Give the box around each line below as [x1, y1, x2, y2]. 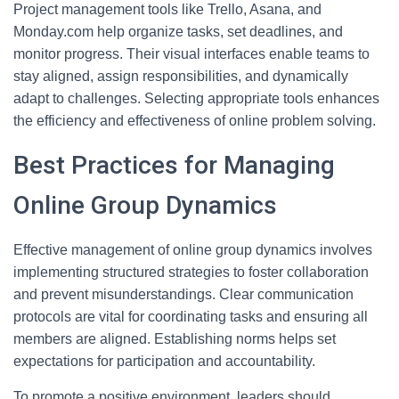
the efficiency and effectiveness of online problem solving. [13, 113, 376, 128]
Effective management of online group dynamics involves [13, 242, 372, 257]
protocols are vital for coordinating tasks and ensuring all [13, 309, 368, 324]
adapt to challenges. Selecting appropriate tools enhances [13, 91, 379, 106]
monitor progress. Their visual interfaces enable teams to [13, 46, 370, 61]
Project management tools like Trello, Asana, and [13, 2, 322, 17]
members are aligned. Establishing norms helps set [13, 331, 336, 346]
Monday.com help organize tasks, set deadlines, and [13, 24, 343, 39]
